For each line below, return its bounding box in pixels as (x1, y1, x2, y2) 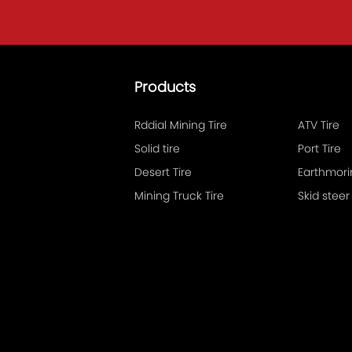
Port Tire (298, 141, 342, 156)
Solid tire (134, 141, 181, 156)
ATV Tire (321, 117, 340, 133)
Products (134, 77, 196, 97)
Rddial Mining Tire (208, 117, 228, 133)
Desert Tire (134, 164, 192, 180)
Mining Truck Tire (134, 188, 225, 203)
